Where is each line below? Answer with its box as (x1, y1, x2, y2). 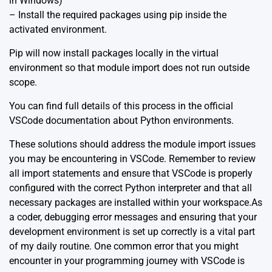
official (204, 100, 233, 112)
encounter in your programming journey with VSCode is (9, 255, 245, 267)
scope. (9, 76, 37, 89)
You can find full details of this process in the (9, 100, 204, 112)
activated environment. (9, 24, 107, 36)
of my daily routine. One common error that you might (9, 240, 239, 253)
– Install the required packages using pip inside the (9, 9, 226, 21)
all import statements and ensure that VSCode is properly (9, 168, 253, 180)
